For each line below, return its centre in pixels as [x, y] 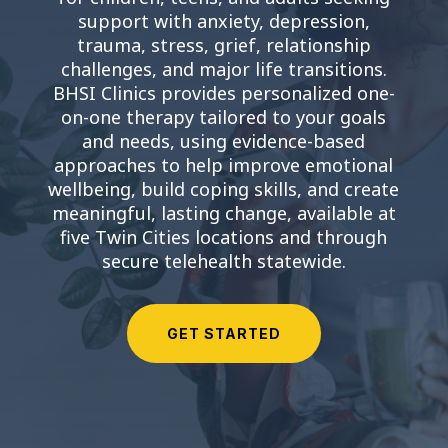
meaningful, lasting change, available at [223, 213]
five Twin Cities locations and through [224, 237]
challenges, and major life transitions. [223, 69]
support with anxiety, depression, [223, 21]
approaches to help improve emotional [224, 165]
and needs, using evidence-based [224, 141]
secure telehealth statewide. [223, 261]
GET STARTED [223, 333]
